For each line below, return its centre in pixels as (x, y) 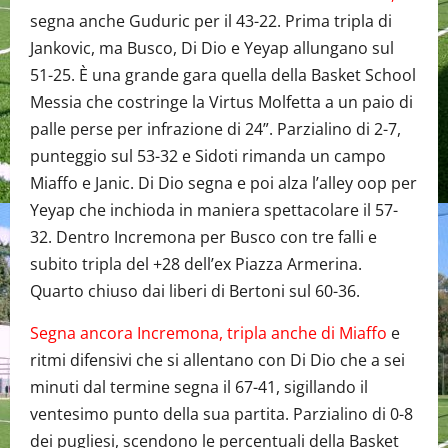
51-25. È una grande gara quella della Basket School (223, 74)
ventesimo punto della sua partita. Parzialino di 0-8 (221, 413)
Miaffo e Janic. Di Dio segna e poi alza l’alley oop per (223, 182)
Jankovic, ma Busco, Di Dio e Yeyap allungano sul (212, 47)
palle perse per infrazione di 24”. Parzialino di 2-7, (215, 128)
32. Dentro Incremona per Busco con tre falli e (203, 236)
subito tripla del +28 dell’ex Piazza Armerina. (196, 263)
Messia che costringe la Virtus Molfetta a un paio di (221, 101)
